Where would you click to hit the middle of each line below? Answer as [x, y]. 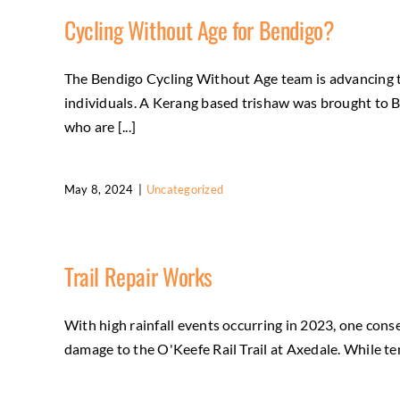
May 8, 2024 [99, 189]
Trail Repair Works [138, 276]
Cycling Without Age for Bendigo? [200, 30]
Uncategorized [185, 189]
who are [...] [100, 126]
